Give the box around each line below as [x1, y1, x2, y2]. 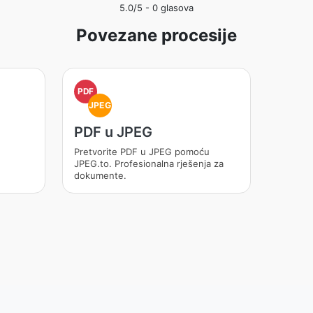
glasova [158, 2, 194, 13]
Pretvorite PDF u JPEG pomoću [73, 146, 210, 157]
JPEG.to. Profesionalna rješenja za [73, 158, 224, 169]
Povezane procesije [76, 25, 237, 45]
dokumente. [73, 170, 126, 181]
